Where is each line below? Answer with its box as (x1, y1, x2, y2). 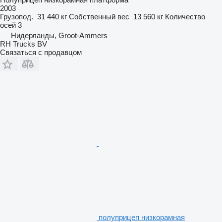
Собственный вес (69, 12, 129, 21)
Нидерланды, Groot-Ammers (11, 31, 108, 40)
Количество (165, 12, 205, 21)
